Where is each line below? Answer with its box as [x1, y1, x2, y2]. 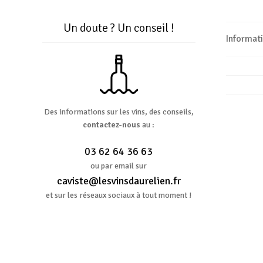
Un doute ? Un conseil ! [63, 20, 174, 35]
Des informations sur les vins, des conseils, [43, 107, 194, 117]
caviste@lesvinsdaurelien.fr [56, 174, 181, 187]
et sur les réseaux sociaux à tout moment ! [46, 190, 192, 200]
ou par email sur [90, 160, 147, 171]
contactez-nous [83, 120, 143, 130]
